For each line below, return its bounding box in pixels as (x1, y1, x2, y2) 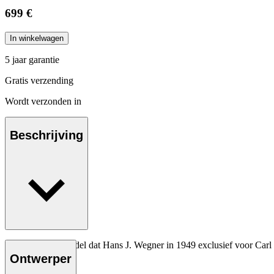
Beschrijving (10, 128, 83, 143)
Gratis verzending (5, 75, 73, 86)
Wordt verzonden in (5, 95, 81, 106)
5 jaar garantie (5, 54, 59, 65)
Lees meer (10, 262, 47, 272)
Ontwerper (10, 251, 72, 265)
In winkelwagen (10, 33, 64, 43)
